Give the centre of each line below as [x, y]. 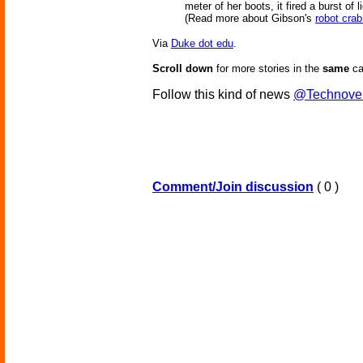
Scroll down [183, 69]
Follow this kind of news [223, 95]
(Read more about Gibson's [250, 19]
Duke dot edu [202, 44]
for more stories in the [268, 69]
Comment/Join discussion [233, 187]
